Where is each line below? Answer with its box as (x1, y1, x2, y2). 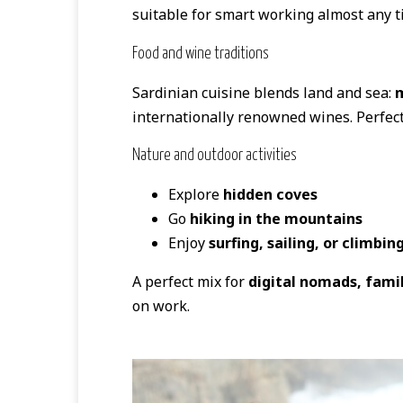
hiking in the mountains (190, 209, 363, 229)
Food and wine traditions (132, 45, 269, 62)
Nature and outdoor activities (132, 148, 297, 165)
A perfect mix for (132, 272, 248, 292)
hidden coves (223, 184, 318, 205)
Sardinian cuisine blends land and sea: (132, 82, 395, 103)
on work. (132, 296, 190, 317)
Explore (168, 184, 223, 205)
